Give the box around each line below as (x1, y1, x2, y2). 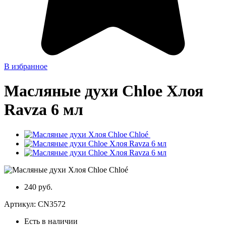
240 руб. (24, 182, 52, 191)
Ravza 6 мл (4, 100, 83, 119)
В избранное (4, 62, 47, 71)
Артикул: (4, 199, 38, 208)
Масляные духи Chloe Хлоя (4, 82, 203, 100)
